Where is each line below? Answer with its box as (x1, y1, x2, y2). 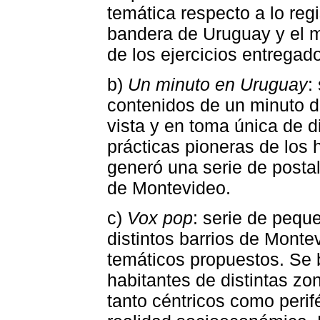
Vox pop (127, 208, 193, 229)
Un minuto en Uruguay (128, 74, 308, 95)
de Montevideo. (107, 178, 231, 199)
